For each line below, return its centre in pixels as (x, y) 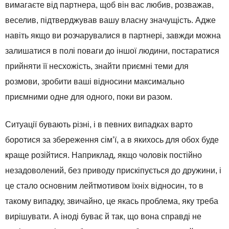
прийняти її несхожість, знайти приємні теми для (97, 66)
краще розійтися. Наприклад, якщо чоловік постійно (104, 155)
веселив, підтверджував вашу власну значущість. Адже (110, 20)
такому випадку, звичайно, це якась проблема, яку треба (112, 201)
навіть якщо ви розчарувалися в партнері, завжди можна (113, 36)
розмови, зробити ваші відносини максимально (95, 82)
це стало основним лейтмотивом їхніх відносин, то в (104, 186)
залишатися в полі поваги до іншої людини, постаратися (112, 51)
